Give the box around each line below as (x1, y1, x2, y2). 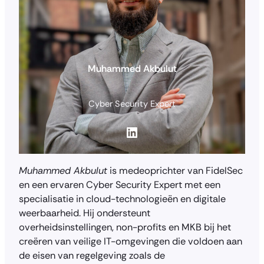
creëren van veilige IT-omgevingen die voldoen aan (19, 235, 242, 247)
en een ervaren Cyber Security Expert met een (19, 178, 220, 191)
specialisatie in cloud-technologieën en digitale (19, 192, 226, 205)
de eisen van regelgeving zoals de (19, 249, 165, 262)
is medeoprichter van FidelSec (107, 164, 243, 177)
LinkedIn (124, 122, 133, 141)
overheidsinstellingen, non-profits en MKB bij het (19, 220, 231, 233)
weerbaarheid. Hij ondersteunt (19, 206, 150, 219)
